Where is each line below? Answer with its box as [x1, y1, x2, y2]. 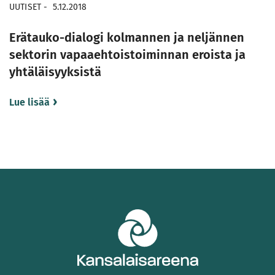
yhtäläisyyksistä [9, 64, 101, 79]
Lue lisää [9, 96, 50, 108]
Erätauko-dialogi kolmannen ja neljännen [9, 29, 244, 45]
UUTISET [9, 1, 42, 12]
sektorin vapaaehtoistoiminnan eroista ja [9, 47, 246, 62]
